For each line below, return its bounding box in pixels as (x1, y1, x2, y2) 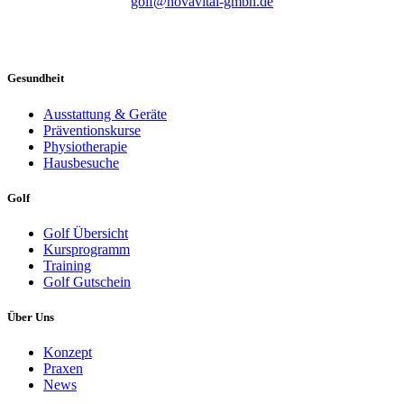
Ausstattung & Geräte (43, 106, 167, 122)
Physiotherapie (43, 138, 127, 154)
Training (43, 258, 91, 273)
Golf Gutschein (43, 274, 131, 289)
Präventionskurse (43, 122, 141, 138)
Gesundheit (7, 71, 64, 86)
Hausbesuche (43, 154, 119, 170)
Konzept (43, 344, 92, 361)
